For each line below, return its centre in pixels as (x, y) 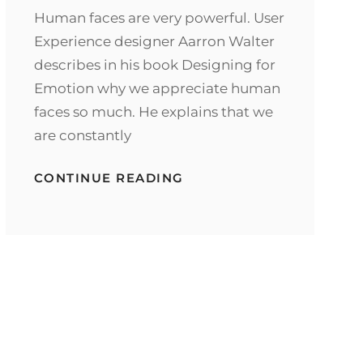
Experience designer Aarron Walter (154, 41)
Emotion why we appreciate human (157, 88)
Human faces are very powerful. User (159, 17)
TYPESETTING (233, 177)
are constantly (82, 135)
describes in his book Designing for (154, 64)
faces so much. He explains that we (153, 111)
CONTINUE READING (109, 177)
